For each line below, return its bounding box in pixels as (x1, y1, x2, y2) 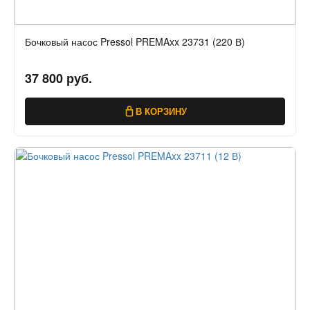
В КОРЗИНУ (136, 104, 187, 118)
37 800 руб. (25, 69, 92, 88)
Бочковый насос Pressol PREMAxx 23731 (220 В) (25, 35, 245, 49)
